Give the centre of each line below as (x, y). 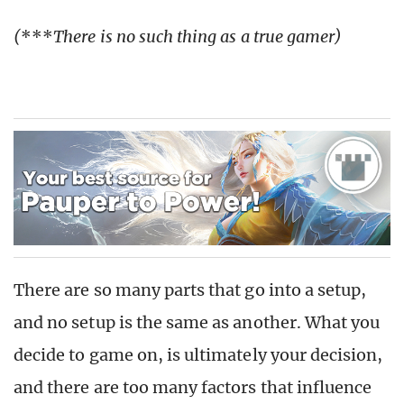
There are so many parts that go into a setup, (190, 290)
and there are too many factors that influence (193, 388)
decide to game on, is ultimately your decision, (198, 355)
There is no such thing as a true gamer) (198, 36)
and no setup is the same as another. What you (197, 323)
